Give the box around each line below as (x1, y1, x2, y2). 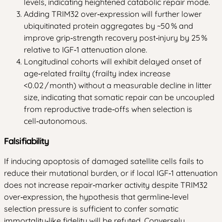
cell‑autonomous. (24, 115, 87, 126)
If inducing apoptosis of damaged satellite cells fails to (4, 156, 204, 166)
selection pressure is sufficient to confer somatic (4, 203, 178, 214)
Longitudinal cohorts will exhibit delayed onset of (24, 56, 202, 66)
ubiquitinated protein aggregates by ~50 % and (24, 20, 193, 31)
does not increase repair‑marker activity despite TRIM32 (4, 179, 208, 190)
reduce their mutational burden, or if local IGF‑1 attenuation (4, 167, 218, 178)
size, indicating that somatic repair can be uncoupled (24, 92, 215, 102)
